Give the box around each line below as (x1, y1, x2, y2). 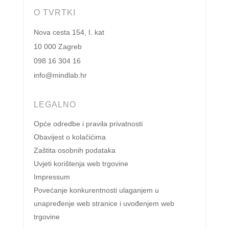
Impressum (33, 173, 70, 181)
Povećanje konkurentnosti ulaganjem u (33, 186, 159, 195)
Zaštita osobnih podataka (33, 146, 116, 155)
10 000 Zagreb (33, 42, 82, 51)
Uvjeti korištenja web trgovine (33, 159, 128, 168)
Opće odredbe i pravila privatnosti (33, 120, 143, 128)
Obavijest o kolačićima (33, 133, 106, 142)
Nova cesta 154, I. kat (33, 28, 104, 37)
